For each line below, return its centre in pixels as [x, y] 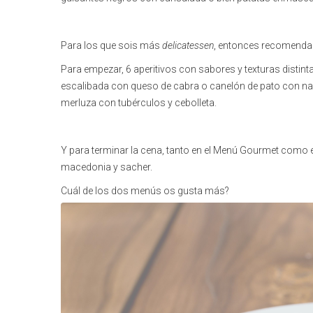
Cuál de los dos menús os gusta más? [145, 190]
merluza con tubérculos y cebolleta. [139, 102]
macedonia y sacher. [107, 167]
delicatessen [188, 45]
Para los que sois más [111, 45]
